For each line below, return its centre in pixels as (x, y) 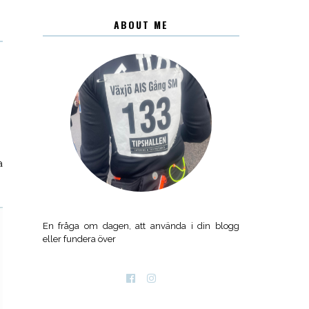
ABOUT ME (141, 25)
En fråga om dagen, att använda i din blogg (141, 226)
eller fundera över (79, 239)
